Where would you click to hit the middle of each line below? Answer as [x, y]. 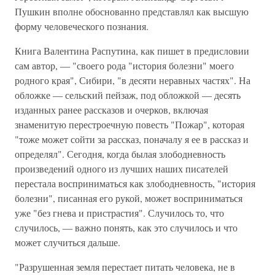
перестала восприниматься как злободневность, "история [135, 183]
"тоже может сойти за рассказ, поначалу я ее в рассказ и [132, 139]
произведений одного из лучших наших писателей [122, 168]
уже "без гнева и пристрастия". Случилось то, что [119, 213]
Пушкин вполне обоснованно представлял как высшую [132, 11]
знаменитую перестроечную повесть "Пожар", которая [130, 124]
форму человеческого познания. [82, 26]
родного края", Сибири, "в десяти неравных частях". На [133, 80]
